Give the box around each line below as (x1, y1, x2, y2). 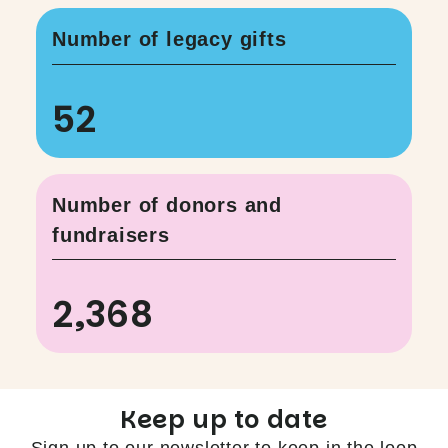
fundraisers (52, 223, 170, 246)
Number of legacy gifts (52, 28, 287, 51)
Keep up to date (120, 403, 328, 437)
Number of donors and (52, 193, 283, 216)
